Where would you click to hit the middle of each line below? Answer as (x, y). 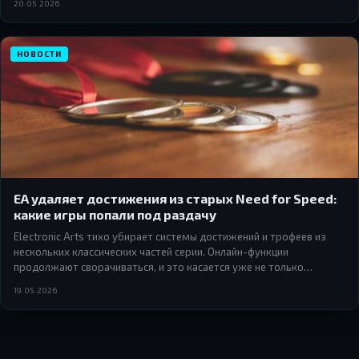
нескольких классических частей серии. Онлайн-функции (151, 252)
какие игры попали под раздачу (115, 215)
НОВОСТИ (39, 54)
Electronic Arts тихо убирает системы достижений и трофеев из (170, 237)
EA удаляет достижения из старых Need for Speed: (175, 199)
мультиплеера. (50, 282)
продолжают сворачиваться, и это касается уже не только (159, 267)
